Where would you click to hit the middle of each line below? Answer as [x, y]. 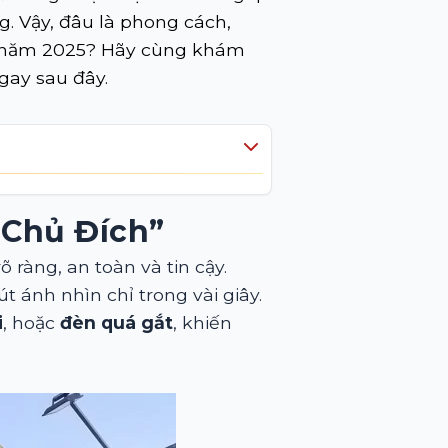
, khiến [202, 322]
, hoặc [31, 322]
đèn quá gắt [116, 322]
